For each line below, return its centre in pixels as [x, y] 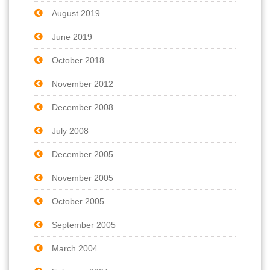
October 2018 [78, 60]
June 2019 [72, 36]
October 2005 [78, 201]
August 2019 [76, 13]
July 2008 [70, 130]
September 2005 [84, 224]
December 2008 [83, 107]
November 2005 [83, 177]
